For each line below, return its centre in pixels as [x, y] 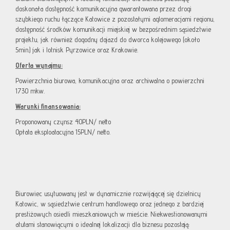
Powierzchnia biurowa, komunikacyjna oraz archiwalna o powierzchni [110, 81]
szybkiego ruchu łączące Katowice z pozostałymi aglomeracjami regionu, [115, 19]
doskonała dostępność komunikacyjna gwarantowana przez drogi [103, 9]
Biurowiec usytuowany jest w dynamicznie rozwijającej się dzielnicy [108, 194]
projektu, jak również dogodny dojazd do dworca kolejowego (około [108, 40]
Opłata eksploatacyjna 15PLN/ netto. [63, 132]
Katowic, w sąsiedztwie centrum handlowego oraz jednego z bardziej [110, 204]
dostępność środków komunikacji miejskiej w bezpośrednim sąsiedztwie [113, 30]
